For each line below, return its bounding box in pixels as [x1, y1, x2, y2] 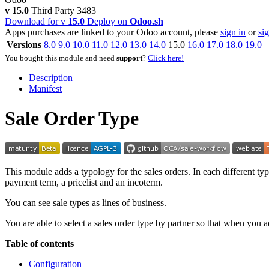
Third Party [31, 5, 74, 16]
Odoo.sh [130, 16, 163, 27]
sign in [220, 27, 246, 38]
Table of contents [5, 238, 74, 249]
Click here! [148, 53, 184, 63]
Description [29, 73, 73, 83]
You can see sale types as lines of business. [5, 198, 166, 208]
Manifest [29, 83, 62, 94]
